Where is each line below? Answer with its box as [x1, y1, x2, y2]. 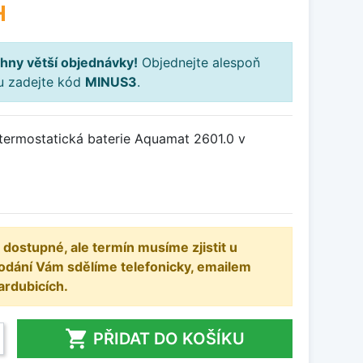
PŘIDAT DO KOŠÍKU [93, 329, 245, 349]
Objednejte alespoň [138, 54, 260, 71]
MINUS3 [85, 74, 137, 91]
